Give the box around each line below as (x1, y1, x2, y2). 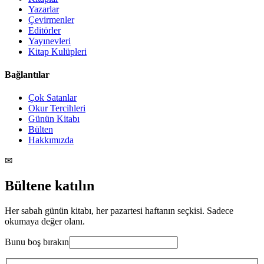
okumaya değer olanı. (5, 216, 85, 227)
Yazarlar (28, 4, 59, 14)
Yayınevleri (28, 35, 71, 46)
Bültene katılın (5, 178, 94, 194)
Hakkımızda (28, 135, 74, 146)
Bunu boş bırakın (5, 237, 69, 247)
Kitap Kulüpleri (28, 46, 87, 57)
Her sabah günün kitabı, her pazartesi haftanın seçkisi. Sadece (5, 206, 233, 216)
